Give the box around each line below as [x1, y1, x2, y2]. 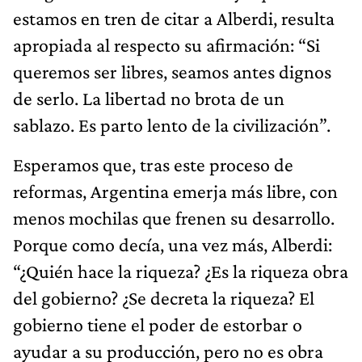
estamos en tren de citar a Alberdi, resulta [13, 6, 335, 29]
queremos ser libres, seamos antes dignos [13, 60, 331, 82]
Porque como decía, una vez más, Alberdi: [13, 233, 332, 255]
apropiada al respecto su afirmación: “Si [13, 33, 320, 56]
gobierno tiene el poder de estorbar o [13, 313, 302, 335]
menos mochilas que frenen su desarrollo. [13, 206, 335, 229]
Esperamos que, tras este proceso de [13, 153, 293, 175]
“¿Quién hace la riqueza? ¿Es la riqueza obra [13, 259, 348, 282]
